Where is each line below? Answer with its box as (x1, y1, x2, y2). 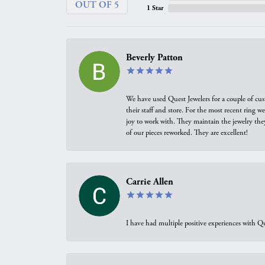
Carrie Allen (126, 176, 173, 188)
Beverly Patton (126, 52, 183, 63)
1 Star (147, 4, 163, 12)
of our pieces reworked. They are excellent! (126, 128, 248, 138)
